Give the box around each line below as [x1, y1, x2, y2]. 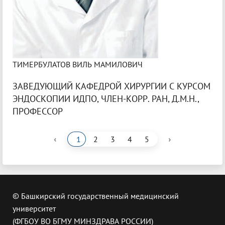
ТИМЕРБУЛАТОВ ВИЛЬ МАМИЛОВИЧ [13, 59, 143, 70]
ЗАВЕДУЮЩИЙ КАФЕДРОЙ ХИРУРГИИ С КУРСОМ [13, 80, 210, 92]
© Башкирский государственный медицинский [13, 191, 179, 201]
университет [13, 203, 56, 214]
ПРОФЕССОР [13, 105, 63, 118]
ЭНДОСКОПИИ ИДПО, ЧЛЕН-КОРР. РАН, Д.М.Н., [13, 93, 199, 105]
